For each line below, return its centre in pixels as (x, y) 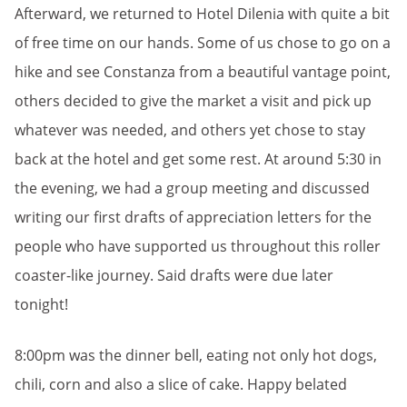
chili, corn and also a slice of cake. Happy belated (181, 384)
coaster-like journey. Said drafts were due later (174, 275)
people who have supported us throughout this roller (198, 246)
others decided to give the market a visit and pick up (193, 101)
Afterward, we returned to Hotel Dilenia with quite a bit (202, 14)
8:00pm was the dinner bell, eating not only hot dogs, (196, 355)
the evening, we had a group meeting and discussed (192, 188)
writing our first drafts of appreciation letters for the (193, 217)
